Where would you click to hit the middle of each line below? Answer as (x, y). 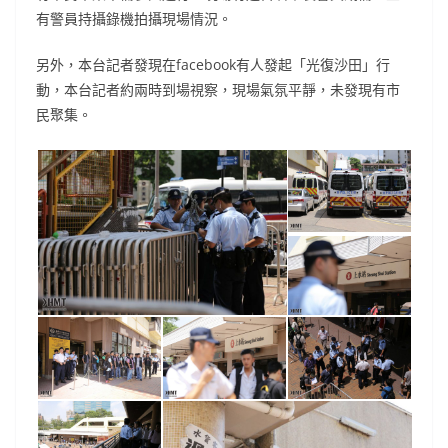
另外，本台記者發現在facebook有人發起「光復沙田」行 (213, 65)
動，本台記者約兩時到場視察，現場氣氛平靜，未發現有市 (218, 90)
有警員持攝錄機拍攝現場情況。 (134, 19)
